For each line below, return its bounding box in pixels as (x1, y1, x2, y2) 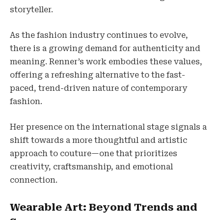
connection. (10, 175, 57, 185)
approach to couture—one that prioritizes (10, 148, 177, 158)
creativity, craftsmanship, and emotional (10, 162, 173, 171)
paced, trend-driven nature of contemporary (10, 83, 187, 93)
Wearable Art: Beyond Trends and (10, 201, 197, 214)
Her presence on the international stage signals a (10, 122, 207, 132)
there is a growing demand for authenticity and (10, 44, 200, 54)
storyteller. (10, 5, 53, 15)
